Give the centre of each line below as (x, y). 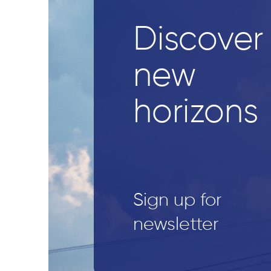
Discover (198, 40)
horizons (195, 113)
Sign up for (177, 201)
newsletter (176, 225)
